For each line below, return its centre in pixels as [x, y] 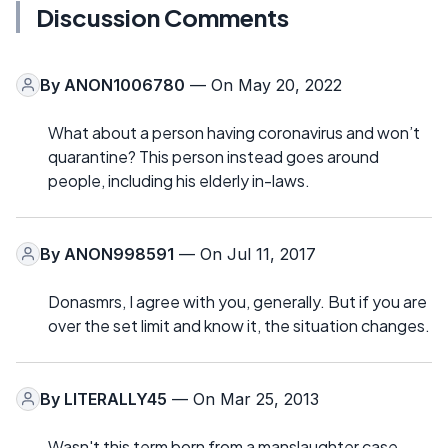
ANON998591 [119, 253]
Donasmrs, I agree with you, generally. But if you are [237, 301]
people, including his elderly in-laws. [179, 180]
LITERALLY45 [115, 398]
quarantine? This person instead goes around [213, 156]
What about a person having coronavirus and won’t [234, 132]
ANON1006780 [124, 84]
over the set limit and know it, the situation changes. [239, 325]
